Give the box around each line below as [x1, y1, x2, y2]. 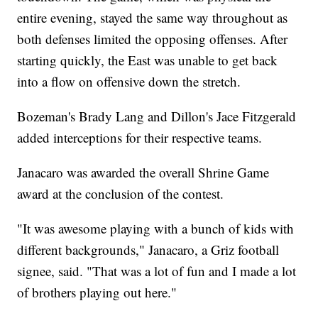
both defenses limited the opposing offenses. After [17, 29, 288, 48]
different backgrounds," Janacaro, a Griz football [17, 240, 280, 258]
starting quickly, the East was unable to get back [17, 50, 278, 69]
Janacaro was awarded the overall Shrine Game [17, 163, 270, 181]
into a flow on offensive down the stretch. [17, 72, 241, 90]
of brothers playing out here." [17, 283, 177, 301]
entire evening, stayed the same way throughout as [17, 8, 288, 26]
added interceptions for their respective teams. [17, 128, 263, 146]
